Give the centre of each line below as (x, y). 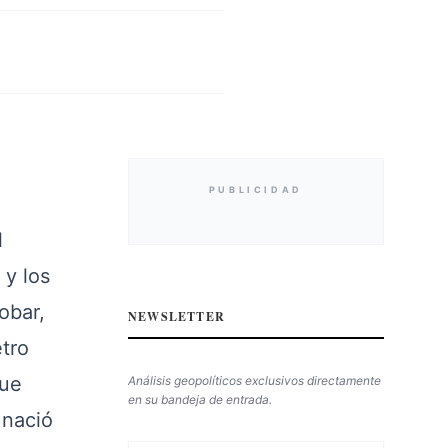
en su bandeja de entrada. (199, 399)
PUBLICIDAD (255, 189)
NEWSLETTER (176, 316)
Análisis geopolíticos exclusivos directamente (254, 380)
